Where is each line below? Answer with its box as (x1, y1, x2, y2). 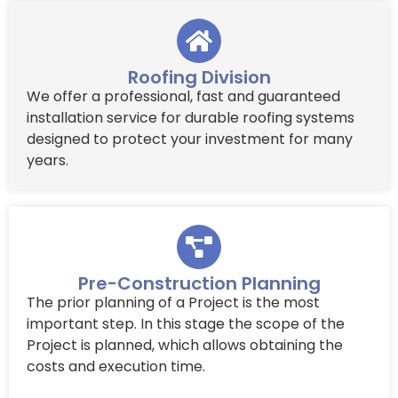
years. (27, 149, 68, 171)
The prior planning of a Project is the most (27, 291, 320, 313)
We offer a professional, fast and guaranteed (27, 85, 340, 107)
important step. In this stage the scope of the (27, 313, 345, 334)
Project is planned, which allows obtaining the (27, 334, 343, 355)
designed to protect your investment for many (27, 128, 353, 149)
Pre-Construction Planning (77, 270, 321, 296)
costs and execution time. (27, 355, 205, 377)
